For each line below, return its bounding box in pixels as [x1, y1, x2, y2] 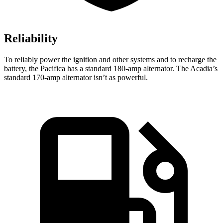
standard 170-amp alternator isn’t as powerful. [4, 73, 148, 82]
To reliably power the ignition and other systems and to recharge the [4, 55, 217, 64]
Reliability [4, 32, 58, 45]
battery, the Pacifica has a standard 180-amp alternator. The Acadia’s [4, 64, 218, 73]
